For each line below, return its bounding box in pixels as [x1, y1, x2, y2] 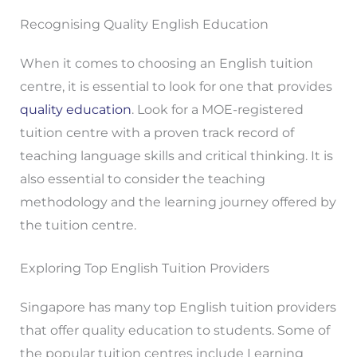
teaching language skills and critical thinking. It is [19, 147, 333, 163]
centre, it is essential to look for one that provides [19, 78, 332, 94]
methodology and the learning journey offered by [19, 194, 336, 210]
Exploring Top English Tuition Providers [19, 261, 269, 277]
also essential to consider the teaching [19, 171, 265, 186]
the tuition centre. [19, 217, 136, 233]
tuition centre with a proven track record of [19, 124, 294, 140]
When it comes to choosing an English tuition [19, 55, 313, 71]
